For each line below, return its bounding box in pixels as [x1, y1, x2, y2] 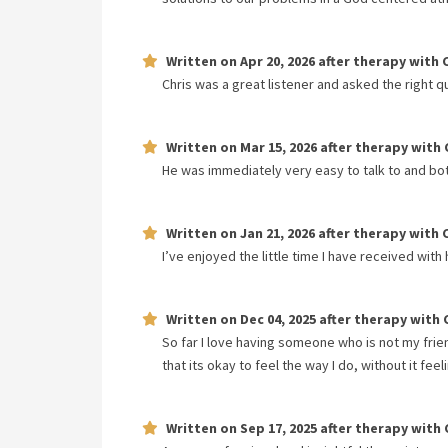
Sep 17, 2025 [240, 419, 317, 437]
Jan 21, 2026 [240, 224, 315, 242]
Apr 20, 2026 [240, 52, 315, 70]
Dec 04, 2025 [240, 310, 316, 328]
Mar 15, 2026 [240, 138, 317, 156]
